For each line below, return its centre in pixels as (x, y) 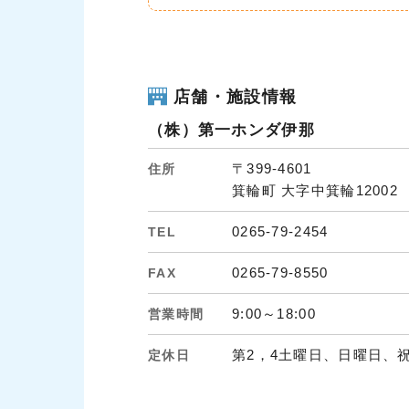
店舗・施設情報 (236, 96)
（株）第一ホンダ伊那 (231, 131)
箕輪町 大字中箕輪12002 (315, 191)
